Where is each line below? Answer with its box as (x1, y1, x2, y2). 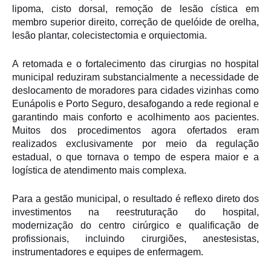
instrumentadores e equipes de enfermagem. (12, 247, 203, 258)
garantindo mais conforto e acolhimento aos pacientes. (12, 112, 259, 123)
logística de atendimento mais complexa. (12, 165, 186, 176)
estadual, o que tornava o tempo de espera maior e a (12, 152, 259, 163)
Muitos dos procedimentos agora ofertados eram (12, 125, 259, 136)
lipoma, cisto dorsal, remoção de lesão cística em (12, 4, 259, 15)
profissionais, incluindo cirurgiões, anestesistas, (12, 233, 259, 244)
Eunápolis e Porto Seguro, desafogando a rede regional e (12, 99, 259, 109)
